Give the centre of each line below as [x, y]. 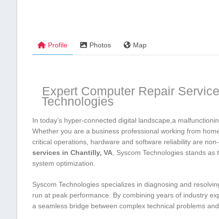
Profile [57, 45]
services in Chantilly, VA [72, 153]
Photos [100, 45]
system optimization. [64, 164]
